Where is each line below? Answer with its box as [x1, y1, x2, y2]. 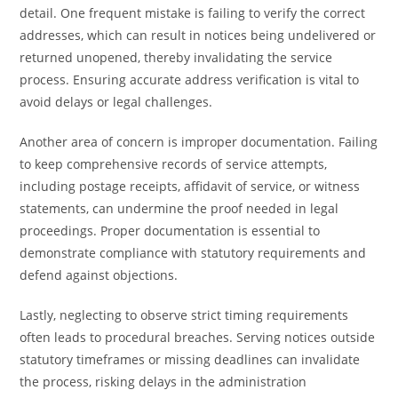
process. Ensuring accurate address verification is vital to [20, 71, 360, 88]
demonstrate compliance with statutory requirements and [20, 244, 367, 261]
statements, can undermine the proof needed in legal [20, 200, 339, 217]
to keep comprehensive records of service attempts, [20, 155, 328, 172]
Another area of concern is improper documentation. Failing [20, 133, 378, 150]
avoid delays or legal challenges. [20, 93, 213, 110]
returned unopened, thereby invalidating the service [20, 49, 333, 66]
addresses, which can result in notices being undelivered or [20, 27, 377, 44]
